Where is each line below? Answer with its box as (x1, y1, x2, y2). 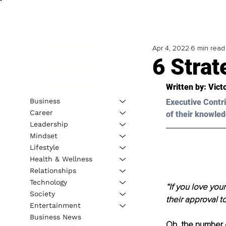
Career (29, 108, 53, 117)
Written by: (165, 82, 208, 92)
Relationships (29, 166, 76, 175)
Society (29, 189, 55, 198)
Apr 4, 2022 (152, 44, 189, 53)
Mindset (29, 131, 58, 140)
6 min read (190, 44, 225, 53)
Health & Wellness (29, 154, 92, 163)
